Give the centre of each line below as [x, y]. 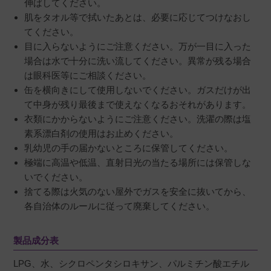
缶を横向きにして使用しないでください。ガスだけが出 [138, 90]
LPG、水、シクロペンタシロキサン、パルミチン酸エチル [132, 264]
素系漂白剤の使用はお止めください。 [102, 134]
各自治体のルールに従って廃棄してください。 [120, 206]
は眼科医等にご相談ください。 [88, 76]
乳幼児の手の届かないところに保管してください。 [129, 148]
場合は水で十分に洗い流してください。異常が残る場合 [138, 61]
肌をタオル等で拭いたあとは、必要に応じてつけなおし [138, 18]
